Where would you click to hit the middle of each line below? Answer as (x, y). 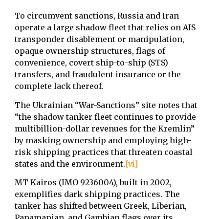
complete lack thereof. (59, 86)
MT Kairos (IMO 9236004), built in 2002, (93, 183)
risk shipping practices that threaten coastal (104, 152)
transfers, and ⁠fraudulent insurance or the (98, 75)
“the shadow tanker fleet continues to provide (105, 117)
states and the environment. (70, 164)
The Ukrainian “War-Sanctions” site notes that (106, 105)
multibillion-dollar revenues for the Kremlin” (105, 128)
